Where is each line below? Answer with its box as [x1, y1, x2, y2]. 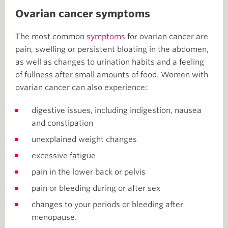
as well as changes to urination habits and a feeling [15, 57, 204, 67]
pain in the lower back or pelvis [32, 167, 146, 177]
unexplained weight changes [32, 134, 137, 144]
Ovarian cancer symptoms [15, 7, 150, 20]
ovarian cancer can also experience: [15, 82, 147, 92]
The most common [15, 32, 87, 41]
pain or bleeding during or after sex [32, 183, 160, 193]
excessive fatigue [32, 151, 96, 160]
